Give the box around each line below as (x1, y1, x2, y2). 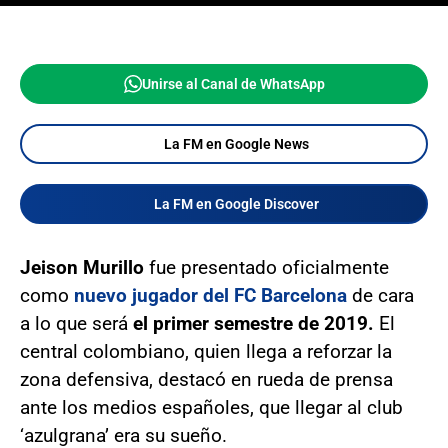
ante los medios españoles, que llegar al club (20, 396, 403, 419)
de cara (347, 284, 414, 307)
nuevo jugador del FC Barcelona (74, 284, 347, 307)
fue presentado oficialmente (144, 256, 389, 279)
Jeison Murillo (20, 256, 144, 279)
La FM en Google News (163, 136, 309, 152)
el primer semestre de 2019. (128, 312, 374, 335)
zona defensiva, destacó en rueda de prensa (20, 368, 393, 391)
